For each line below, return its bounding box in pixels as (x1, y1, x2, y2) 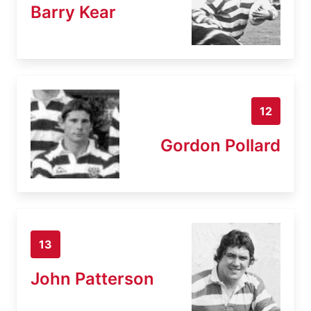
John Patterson (31, 268, 154, 289)
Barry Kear (31, 1, 116, 22)
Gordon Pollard (160, 135, 280, 155)
